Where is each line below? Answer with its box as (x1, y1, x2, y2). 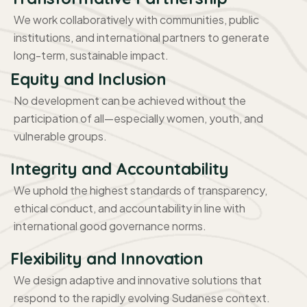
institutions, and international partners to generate (14, 30, 269, 45)
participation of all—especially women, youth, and (14, 111, 263, 126)
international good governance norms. (14, 219, 206, 234)
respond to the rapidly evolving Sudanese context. (14, 291, 270, 306)
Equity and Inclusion (10, 69, 167, 90)
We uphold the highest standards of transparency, (14, 183, 267, 198)
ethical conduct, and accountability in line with (14, 201, 245, 216)
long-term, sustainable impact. (14, 48, 169, 63)
